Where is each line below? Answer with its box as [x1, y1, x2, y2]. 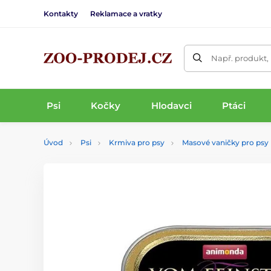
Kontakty [44, 8, 78, 18]
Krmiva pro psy [109, 138, 165, 147]
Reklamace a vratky [90, 8, 162, 18]
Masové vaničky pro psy [182, 138, 269, 147]
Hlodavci [151, 99, 192, 111]
